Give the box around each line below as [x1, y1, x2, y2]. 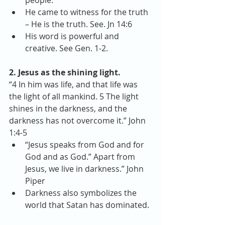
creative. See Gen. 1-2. [25, 43, 110, 54]
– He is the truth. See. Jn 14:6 [25, 19, 136, 30]
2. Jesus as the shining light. [9, 67, 121, 78]
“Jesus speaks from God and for [25, 139, 146, 150]
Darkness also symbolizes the [25, 187, 139, 198]
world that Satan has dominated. [25, 199, 151, 210]
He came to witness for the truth [25, 7, 150, 18]
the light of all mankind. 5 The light [9, 91, 141, 102]
